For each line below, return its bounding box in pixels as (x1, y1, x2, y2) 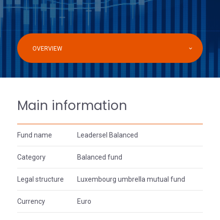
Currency (17, 197, 45, 205)
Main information (17, 97, 127, 114)
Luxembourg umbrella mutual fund (77, 175, 185, 183)
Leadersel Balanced (77, 131, 138, 139)
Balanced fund (77, 153, 122, 161)
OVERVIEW (32, 45, 62, 52)
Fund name (17, 131, 52, 139)
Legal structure (17, 175, 64, 183)
